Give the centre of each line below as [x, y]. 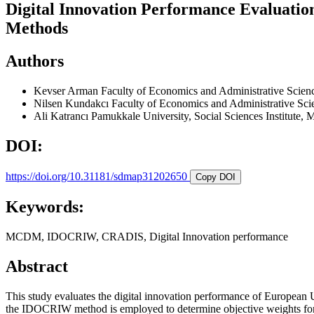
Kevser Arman [67, 90]
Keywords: [45, 207]
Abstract [37, 267]
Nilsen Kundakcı [73, 103]
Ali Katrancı [62, 116]
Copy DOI [216, 177]
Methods [37, 28]
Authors [35, 61]
